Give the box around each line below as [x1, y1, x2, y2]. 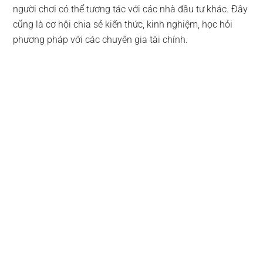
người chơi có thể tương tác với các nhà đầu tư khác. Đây [13, 3, 248, 15]
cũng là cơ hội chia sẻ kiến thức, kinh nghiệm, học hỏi [13, 18, 233, 30]
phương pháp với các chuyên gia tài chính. [13, 33, 188, 45]
